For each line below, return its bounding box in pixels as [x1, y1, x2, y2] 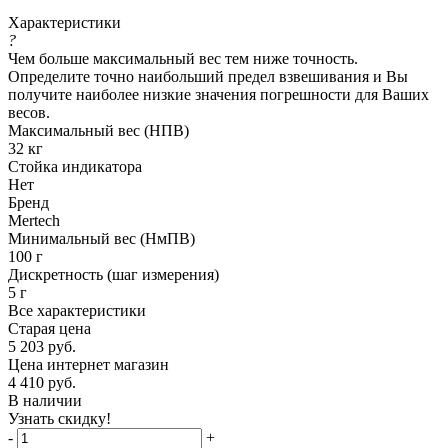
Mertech [8, 211, 60, 229]
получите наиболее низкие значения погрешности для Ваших [8, 85, 429, 103]
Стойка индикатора [8, 157, 142, 175]
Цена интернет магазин [8, 355, 169, 373]
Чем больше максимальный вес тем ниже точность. [8, 49, 358, 67]
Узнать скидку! [8, 409, 111, 427]
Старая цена [8, 319, 91, 337]
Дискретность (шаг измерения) [8, 265, 219, 283]
